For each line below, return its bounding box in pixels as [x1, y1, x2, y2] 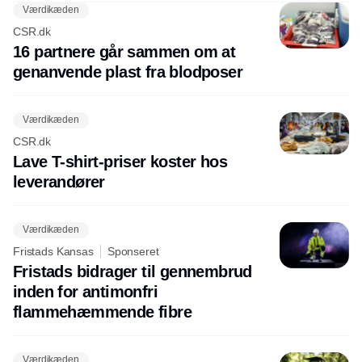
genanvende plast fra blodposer [13, 62, 242, 81]
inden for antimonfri [13, 282, 158, 301]
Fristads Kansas [13, 244, 94, 258]
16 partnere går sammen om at [13, 42, 236, 61]
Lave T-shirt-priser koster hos [13, 152, 227, 170]
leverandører [13, 172, 105, 191]
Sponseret [107, 244, 159, 258]
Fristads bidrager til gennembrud [13, 262, 252, 280]
